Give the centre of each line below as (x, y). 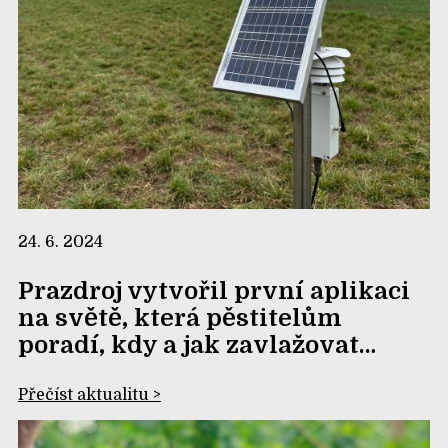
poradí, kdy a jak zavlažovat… (196, 344)
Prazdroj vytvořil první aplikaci (213, 290)
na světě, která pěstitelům (179, 317)
